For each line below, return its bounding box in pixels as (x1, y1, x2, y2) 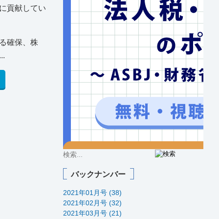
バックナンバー (71, 169, 126, 178)
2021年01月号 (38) (63, 188, 122, 197)
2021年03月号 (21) (63, 209, 122, 217)
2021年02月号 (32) (63, 198, 122, 207)
